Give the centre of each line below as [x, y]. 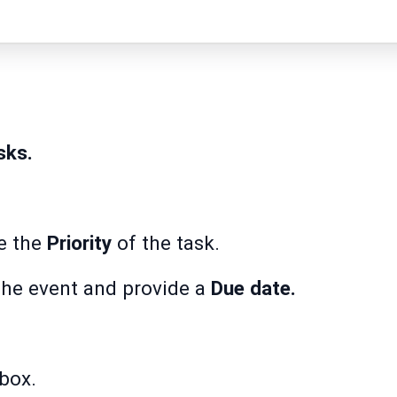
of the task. [166, 243]
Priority [79, 243]
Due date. [253, 288]
